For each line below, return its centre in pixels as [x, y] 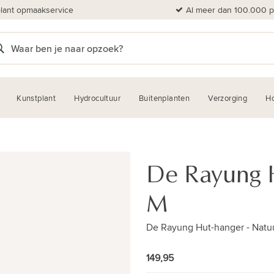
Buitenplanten [165, 98]
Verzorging [228, 98]
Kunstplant [36, 98]
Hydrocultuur [98, 98]
